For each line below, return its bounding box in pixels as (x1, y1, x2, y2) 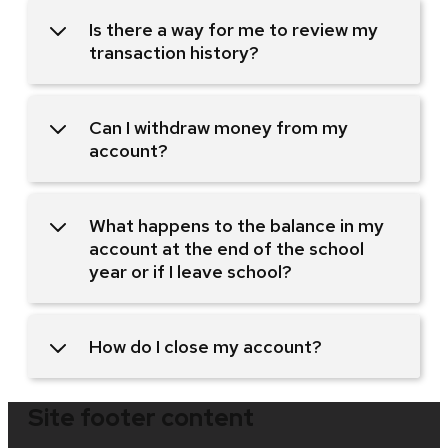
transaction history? (89, 40, 259, 64)
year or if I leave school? (89, 259, 292, 283)
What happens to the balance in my (89, 213, 384, 237)
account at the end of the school (89, 236, 364, 260)
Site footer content (28, 401, 254, 433)
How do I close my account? (89, 334, 322, 358)
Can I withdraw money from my (89, 115, 348, 139)
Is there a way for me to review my (89, 17, 378, 41)
